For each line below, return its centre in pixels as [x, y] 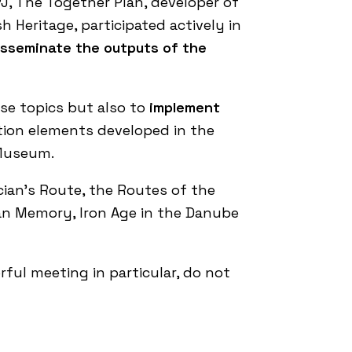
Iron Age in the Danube [159, 213]
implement [183, 107]
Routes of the [166, 190]
